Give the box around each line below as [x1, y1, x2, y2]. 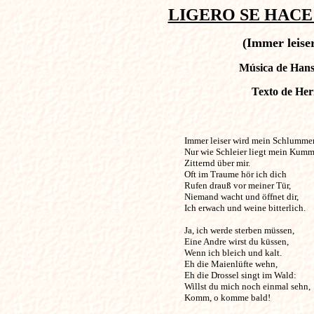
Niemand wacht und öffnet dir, [184, 191, 299, 202]
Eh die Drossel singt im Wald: [184, 270, 296, 280]
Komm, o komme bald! [184, 292, 271, 303]
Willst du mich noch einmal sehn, [184, 281, 310, 292]
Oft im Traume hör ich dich [184, 169, 287, 179]
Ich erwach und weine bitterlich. [184, 203, 306, 213]
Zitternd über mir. [184, 158, 250, 168]
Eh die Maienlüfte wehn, [184, 259, 278, 269]
